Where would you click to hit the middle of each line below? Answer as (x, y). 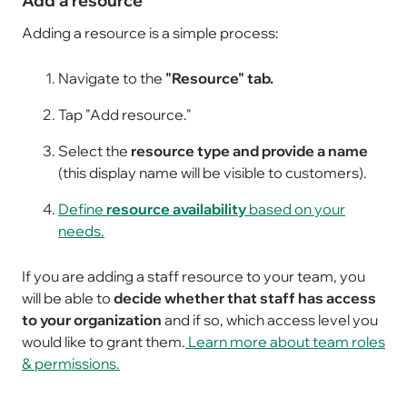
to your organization (93, 320)
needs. (81, 231)
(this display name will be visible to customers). (213, 173)
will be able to (68, 298)
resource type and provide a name (249, 151)
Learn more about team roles (285, 342)
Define (82, 209)
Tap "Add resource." (125, 114)
